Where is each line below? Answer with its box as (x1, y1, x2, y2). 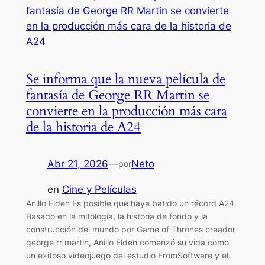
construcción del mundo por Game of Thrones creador (25, 224, 235, 235)
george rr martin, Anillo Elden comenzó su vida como (25, 237, 229, 248)
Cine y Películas (62, 183, 137, 196)
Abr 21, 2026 (47, 158, 108, 170)
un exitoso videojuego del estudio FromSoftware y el (25, 250, 228, 261)
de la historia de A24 (25, 118, 141, 137)
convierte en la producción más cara (25, 102, 227, 121)
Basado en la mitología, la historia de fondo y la (25, 211, 208, 222)
